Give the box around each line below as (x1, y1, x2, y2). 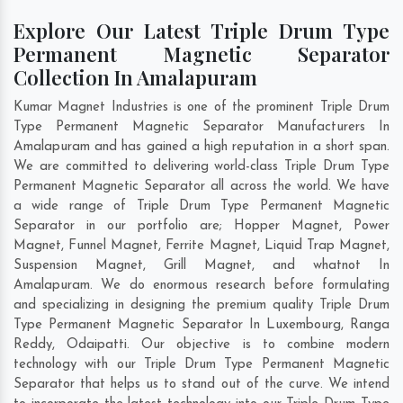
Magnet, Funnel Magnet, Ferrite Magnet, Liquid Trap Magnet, (13, 239, 390, 254)
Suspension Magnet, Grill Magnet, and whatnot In (13, 259, 390, 273)
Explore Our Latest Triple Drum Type (13, 17, 390, 45)
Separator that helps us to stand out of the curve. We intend (13, 378, 390, 392)
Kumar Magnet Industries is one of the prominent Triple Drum (13, 101, 390, 115)
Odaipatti (67, 338, 128, 353)
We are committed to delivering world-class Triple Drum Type (13, 160, 390, 175)
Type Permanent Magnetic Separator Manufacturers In (13, 121, 390, 135)
